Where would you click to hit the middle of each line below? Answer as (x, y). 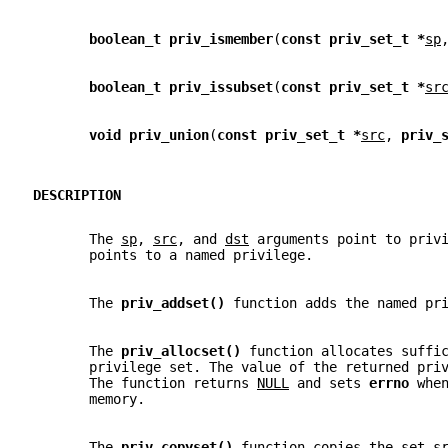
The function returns (145, 382)
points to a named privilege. (173, 254)
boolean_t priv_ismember (181, 39)
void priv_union (149, 135)
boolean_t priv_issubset (181, 87)
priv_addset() (177, 302)
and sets (329, 382)
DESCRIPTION (77, 195)
